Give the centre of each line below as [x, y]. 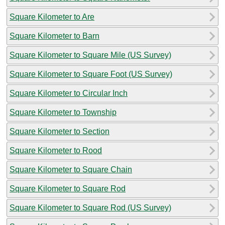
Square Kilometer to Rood [56, 150]
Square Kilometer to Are [52, 17]
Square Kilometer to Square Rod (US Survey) [90, 207]
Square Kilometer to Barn [54, 36]
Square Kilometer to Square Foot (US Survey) [91, 74]
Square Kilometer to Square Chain [71, 169]
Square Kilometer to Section [60, 131]
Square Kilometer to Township [63, 112]
